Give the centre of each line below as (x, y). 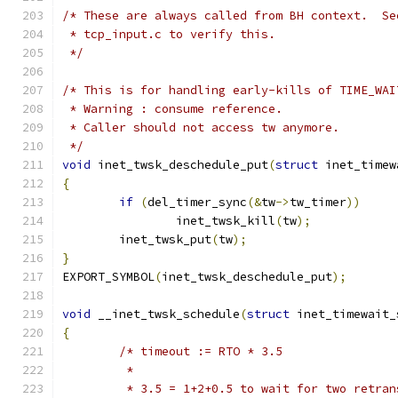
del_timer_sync (197, 202)
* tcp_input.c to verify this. (169, 34)
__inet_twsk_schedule (165, 314)
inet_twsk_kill (226, 221)
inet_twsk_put (165, 239)
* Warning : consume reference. (172, 109)
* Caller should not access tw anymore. (201, 127)
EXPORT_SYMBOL (108, 277)
